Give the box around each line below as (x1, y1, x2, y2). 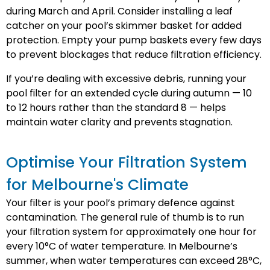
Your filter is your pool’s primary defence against (6, 196, 235, 210)
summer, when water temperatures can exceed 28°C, (6, 254, 262, 268)
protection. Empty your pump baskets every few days (6, 33, 262, 47)
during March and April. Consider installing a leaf (6, 4, 233, 18)
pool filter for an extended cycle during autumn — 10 (6, 86, 252, 100)
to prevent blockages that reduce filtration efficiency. (6, 48, 262, 61)
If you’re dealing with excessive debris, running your (6, 72, 246, 86)
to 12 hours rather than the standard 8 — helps (6, 101, 226, 115)
